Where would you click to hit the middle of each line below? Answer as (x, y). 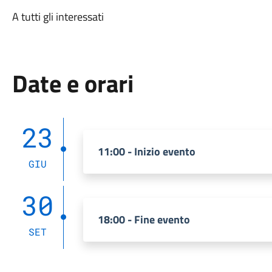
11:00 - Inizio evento (146, 151)
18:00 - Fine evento (144, 219)
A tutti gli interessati (58, 17)
